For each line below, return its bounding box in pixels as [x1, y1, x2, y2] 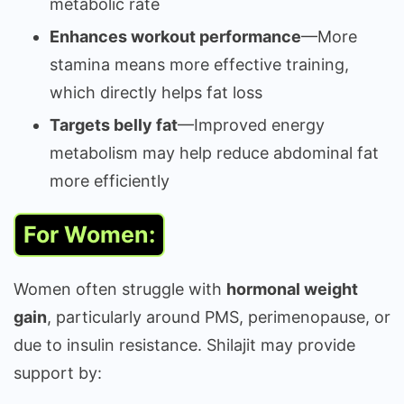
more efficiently [50, 171, 170, 190]
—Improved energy [178, 115, 325, 134]
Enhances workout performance [50, 27, 301, 46]
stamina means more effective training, [50, 55, 349, 74]
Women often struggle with [14, 280, 226, 298]
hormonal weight [226, 280, 358, 298]
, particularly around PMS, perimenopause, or [47, 308, 390, 326]
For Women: [23, 221, 155, 248]
